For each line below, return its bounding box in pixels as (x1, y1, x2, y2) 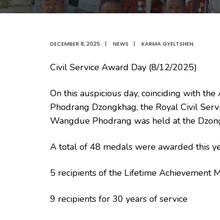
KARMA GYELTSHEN (141, 39, 193, 48)
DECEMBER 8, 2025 (50, 39, 100, 48)
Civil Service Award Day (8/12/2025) (50, 61, 197, 73)
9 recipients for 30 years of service (50, 192, 188, 205)
